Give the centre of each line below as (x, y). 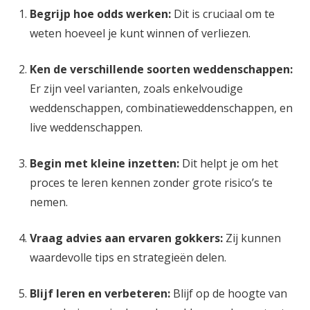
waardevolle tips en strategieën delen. (128, 257)
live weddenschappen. (86, 127)
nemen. (48, 202)
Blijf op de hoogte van (228, 293)
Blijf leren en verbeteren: (100, 293)
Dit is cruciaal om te (222, 14)
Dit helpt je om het (228, 163)
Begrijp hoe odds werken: (100, 14)
